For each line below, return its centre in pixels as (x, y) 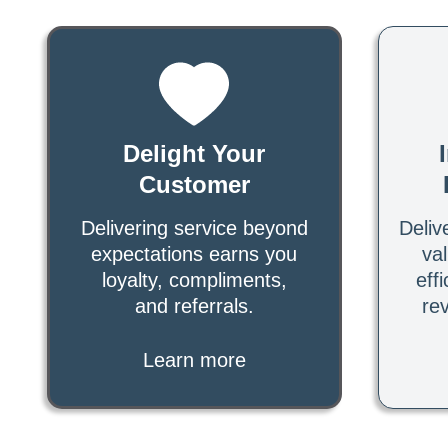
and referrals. (194, 305)
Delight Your (194, 153)
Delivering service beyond (194, 227)
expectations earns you (194, 253)
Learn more (194, 359)
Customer (194, 184)
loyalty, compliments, (194, 279)
